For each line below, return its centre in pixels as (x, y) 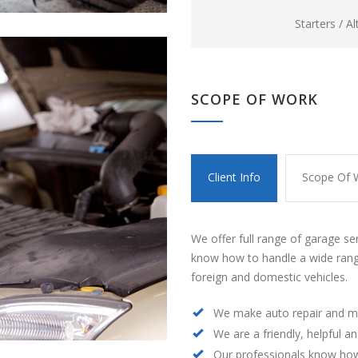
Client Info (234, 177)
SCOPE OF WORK (255, 99)
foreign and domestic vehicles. (269, 277)
